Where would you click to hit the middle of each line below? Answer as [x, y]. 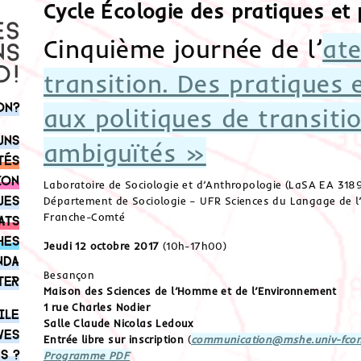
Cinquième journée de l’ [183, 48]
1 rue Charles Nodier [96, 307]
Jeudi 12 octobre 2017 [101, 245]
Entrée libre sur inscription [114, 339]
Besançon [69, 274]
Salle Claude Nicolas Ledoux [118, 323]
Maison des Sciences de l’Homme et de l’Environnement [190, 290]
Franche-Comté [84, 216]
